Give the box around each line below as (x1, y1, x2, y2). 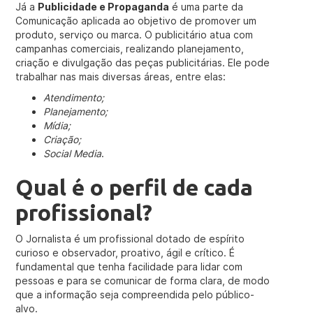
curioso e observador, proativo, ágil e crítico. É (15, 247, 235, 259)
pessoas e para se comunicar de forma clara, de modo (15, 275, 270, 286)
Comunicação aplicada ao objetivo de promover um (15, 15, 257, 27)
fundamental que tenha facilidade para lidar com (15, 261, 243, 272)
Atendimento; (43, 92, 105, 103)
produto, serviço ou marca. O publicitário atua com (15, 29, 254, 41)
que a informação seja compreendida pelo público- (15, 289, 255, 300)
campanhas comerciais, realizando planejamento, (15, 43, 245, 54)
